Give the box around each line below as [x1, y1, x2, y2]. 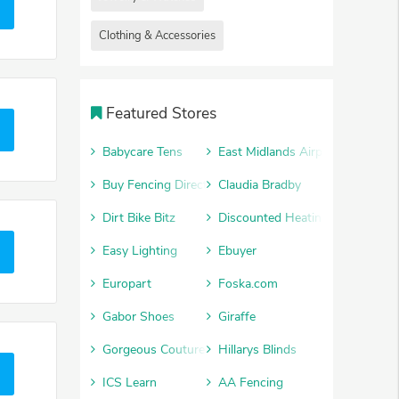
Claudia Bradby [218, 175, 301, 193]
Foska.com [218, 274, 278, 292]
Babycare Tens [102, 142, 183, 160]
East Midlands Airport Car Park [218, 142, 390, 160]
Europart [102, 274, 151, 292]
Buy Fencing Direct [102, 175, 208, 193]
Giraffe [218, 307, 256, 325]
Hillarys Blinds [218, 340, 297, 358]
